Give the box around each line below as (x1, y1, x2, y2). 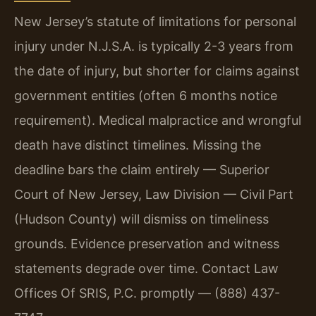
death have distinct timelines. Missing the (14, 138, 261, 153)
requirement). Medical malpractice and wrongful (14, 113, 301, 128)
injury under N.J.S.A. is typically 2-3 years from (14, 39, 293, 54)
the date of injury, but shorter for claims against (14, 63, 300, 79)
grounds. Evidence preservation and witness (14, 236, 279, 252)
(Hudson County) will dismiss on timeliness (14, 212, 269, 227)
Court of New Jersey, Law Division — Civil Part (14, 187, 293, 202)
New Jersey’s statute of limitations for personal (14, 14, 296, 30)
